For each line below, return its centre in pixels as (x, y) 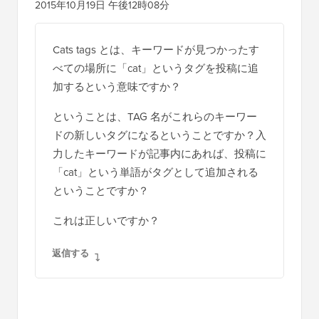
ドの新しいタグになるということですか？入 (159, 135)
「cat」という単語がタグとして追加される (156, 172)
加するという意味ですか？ (117, 86)
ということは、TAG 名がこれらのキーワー (155, 116)
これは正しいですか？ (106, 220)
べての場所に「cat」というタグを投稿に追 (156, 68)
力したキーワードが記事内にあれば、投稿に (159, 153)
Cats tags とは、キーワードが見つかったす (156, 49)
